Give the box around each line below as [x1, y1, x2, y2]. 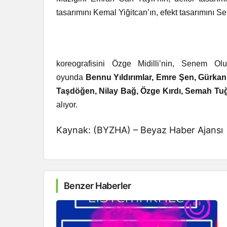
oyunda [56, 73, 86, 82]
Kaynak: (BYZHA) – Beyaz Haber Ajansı [56, 125, 223, 135]
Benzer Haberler [64, 180, 131, 191]
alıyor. [56, 100, 78, 109]
